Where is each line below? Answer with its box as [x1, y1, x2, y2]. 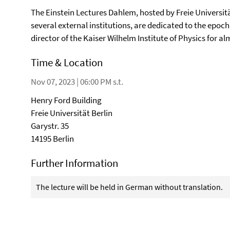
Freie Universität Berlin [31, 107, 112, 119]
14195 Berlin [31, 133, 74, 144]
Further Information [31, 156, 118, 170]
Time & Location [31, 55, 103, 69]
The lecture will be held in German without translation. [36, 182, 223, 192]
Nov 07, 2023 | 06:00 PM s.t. [31, 76, 123, 87]
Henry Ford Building [31, 94, 102, 106]
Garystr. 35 [31, 120, 69, 131]
